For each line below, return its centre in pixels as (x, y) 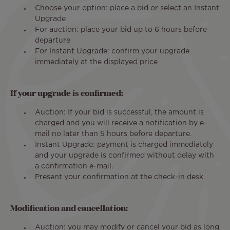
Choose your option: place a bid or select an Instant (127, 8)
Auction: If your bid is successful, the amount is (119, 113)
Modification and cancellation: (69, 208)
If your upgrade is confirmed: (67, 93)
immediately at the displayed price (96, 62)
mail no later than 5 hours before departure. (114, 134)
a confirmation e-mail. (75, 167)
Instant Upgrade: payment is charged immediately (124, 145)
